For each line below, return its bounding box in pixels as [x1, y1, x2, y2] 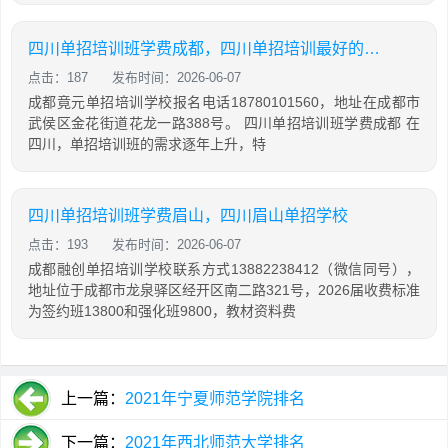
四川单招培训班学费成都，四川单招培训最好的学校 [364, 40, 380, 57]
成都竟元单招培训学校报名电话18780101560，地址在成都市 [28, 94, 420, 110]
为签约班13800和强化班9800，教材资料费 [28, 303, 296, 319]
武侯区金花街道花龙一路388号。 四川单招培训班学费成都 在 [28, 115, 420, 131]
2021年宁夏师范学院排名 [125, 390, 305, 407]
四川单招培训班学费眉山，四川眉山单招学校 [28, 207, 348, 224]
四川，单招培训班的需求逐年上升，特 [28, 136, 266, 152]
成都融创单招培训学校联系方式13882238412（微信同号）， [28, 261, 420, 277]
